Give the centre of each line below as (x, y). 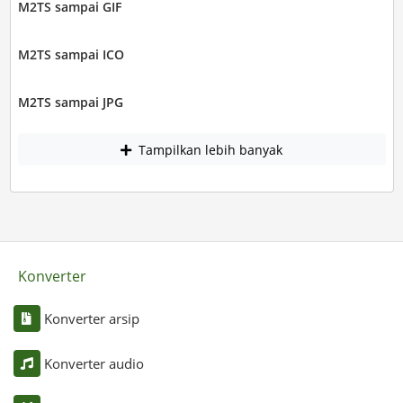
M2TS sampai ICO (71, 55)
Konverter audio (94, 363)
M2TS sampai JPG (70, 103)
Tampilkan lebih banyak (209, 149)
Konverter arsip (91, 318)
